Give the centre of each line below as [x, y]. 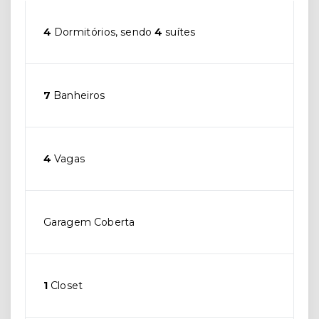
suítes [179, 32]
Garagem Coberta [89, 223]
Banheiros [78, 96]
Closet [66, 286]
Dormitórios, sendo [103, 32]
